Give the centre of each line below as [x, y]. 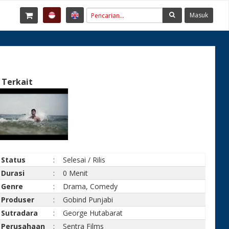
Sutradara [20, 213]
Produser [18, 200]
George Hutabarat [93, 213]
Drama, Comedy [90, 186]
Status [14, 160]
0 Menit [76, 173]
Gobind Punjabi [88, 200]
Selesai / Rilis [84, 160]
